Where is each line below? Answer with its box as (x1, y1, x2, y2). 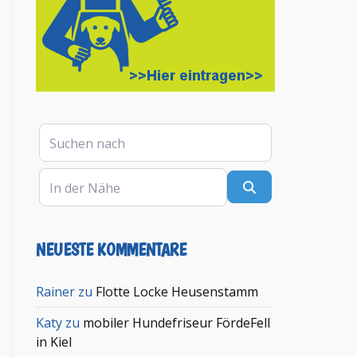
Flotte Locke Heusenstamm (96, 282, 259, 300)
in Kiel (36, 332, 73, 351)
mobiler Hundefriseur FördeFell (83, 313, 271, 331)
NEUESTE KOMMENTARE (36, 238, 187, 260)
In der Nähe (38, 167, 110, 186)
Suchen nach (38, 123, 115, 141)
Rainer (36, 282, 76, 300)
